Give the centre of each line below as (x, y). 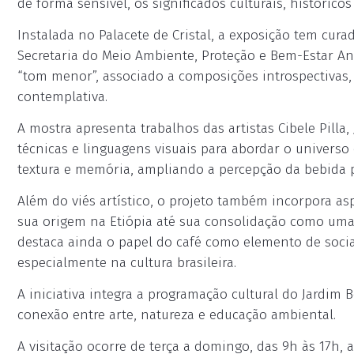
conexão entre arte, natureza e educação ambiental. (177, 315)
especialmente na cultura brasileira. (127, 263)
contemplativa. (62, 97)
